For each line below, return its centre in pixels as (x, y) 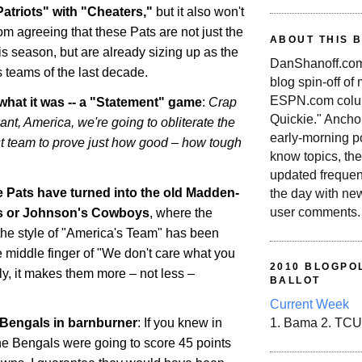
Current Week (309, 305)
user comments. (315, 213)
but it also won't (198, 11)
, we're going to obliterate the (153, 122)
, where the (181, 213)
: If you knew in (180, 323)
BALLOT (295, 281)
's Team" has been (166, 233)
